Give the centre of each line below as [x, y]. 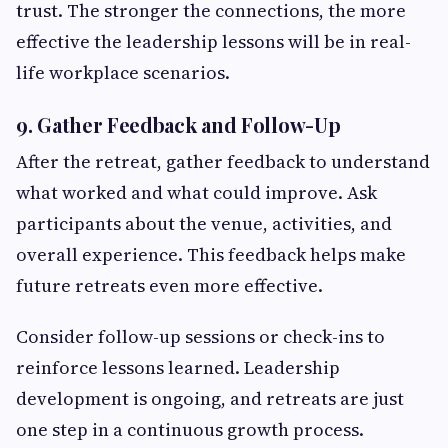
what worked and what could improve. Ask [196, 193]
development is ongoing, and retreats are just [210, 399]
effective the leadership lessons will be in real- [213, 42]
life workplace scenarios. [123, 73]
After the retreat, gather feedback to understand [223, 162]
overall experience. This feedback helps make [211, 255]
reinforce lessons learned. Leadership [178, 368]
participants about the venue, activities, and [204, 224]
